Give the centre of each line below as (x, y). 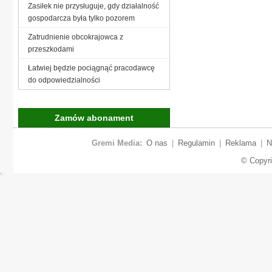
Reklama (240, 143)
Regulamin (196, 143)
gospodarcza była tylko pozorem (81, 18)
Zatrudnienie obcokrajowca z (76, 37)
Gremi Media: (117, 143)
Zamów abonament (94, 117)
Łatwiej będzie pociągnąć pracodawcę (91, 68)
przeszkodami (51, 49)
